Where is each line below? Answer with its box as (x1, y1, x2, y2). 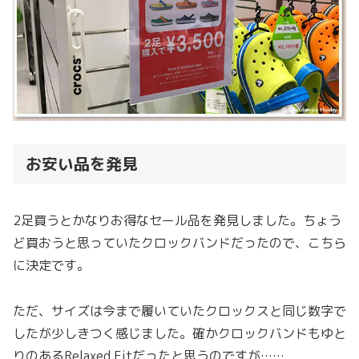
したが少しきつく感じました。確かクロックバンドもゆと (13, 324, 346, 342)
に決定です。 (13, 256, 90, 274)
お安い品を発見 (26, 151, 138, 175)
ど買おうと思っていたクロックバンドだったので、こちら (13, 233, 346, 252)
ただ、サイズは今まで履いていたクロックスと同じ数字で (13, 301, 346, 320)
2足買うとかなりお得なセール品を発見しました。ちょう (13, 211, 341, 229)
